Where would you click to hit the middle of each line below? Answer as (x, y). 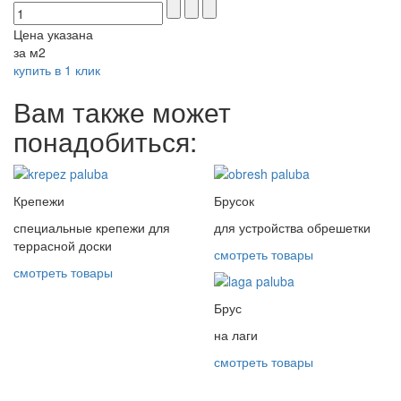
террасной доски (63, 246)
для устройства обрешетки (292, 228)
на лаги (236, 335)
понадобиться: (105, 141)
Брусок (234, 201)
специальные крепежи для (92, 228)
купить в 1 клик (57, 70)
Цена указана (53, 34)
